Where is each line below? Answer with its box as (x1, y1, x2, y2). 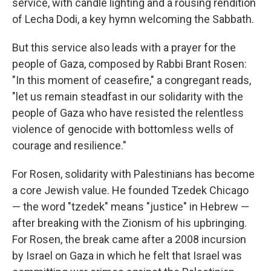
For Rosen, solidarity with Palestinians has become (12, 168, 255, 180)
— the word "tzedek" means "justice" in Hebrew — (12, 200, 249, 213)
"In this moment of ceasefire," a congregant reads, (12, 74, 251, 87)
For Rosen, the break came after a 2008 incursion (12, 233, 246, 246)
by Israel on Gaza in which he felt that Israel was (12, 249, 242, 262)
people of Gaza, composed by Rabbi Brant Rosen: (12, 57, 247, 70)
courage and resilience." (12, 139, 126, 152)
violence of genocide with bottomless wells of (12, 123, 234, 135)
